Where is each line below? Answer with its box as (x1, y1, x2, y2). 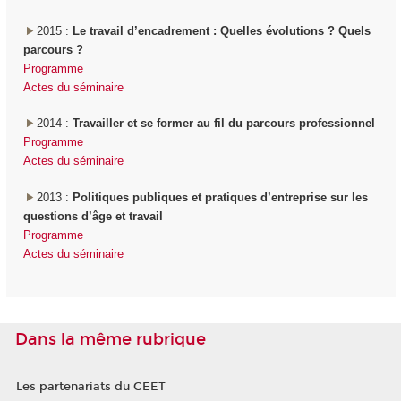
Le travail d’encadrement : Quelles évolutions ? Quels (72, 23, 371, 38)
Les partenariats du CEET (15, 380, 166, 395)
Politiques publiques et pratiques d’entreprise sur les (72, 190, 368, 204)
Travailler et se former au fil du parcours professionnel (72, 116, 375, 131)
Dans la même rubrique (15, 329, 206, 350)
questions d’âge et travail (22, 209, 163, 223)
